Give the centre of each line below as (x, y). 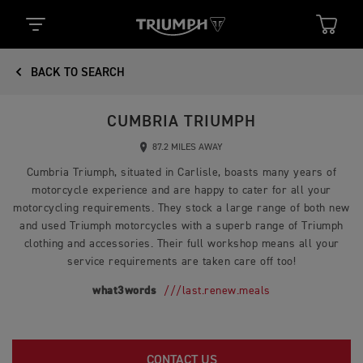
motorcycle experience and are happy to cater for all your (181, 190)
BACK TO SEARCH (76, 73)
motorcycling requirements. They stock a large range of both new (181, 208)
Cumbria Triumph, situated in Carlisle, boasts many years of (181, 173)
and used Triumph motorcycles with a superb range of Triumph (181, 226)
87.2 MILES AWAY (187, 147)
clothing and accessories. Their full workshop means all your (181, 244)
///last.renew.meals (217, 291)
